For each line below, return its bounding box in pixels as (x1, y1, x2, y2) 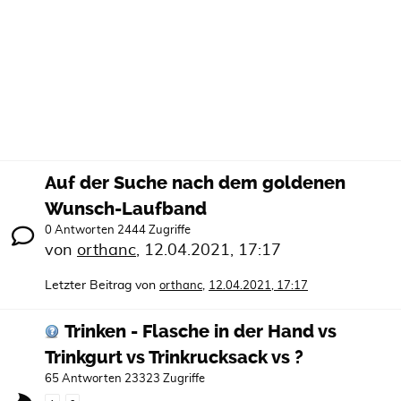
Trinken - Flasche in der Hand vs (64, 321, 337, 342)
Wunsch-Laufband (45, 199, 207, 219)
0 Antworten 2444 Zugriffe (45, 225, 191, 236)
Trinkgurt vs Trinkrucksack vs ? (45, 347, 303, 368)
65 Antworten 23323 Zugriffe (45, 373, 205, 385)
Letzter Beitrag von (45, 279, 156, 292)
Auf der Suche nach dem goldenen (45, 173, 346, 193)
